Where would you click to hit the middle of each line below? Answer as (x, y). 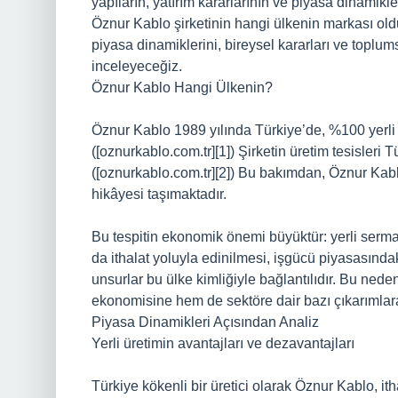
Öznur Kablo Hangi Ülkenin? (182, 88)
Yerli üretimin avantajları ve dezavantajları (223, 343)
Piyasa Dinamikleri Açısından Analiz (205, 322)
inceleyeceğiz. (137, 66)
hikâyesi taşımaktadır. (159, 194)
